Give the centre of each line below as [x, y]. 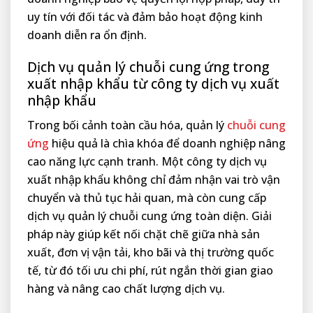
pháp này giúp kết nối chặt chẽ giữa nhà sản [144, 234]
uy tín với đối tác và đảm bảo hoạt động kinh [145, 17]
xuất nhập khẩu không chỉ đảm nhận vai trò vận [154, 179]
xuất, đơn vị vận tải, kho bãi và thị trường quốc [151, 252]
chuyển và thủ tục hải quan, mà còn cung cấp [147, 197]
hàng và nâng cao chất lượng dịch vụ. [126, 288]
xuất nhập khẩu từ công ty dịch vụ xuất [153, 84]
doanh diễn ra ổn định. [87, 35]
